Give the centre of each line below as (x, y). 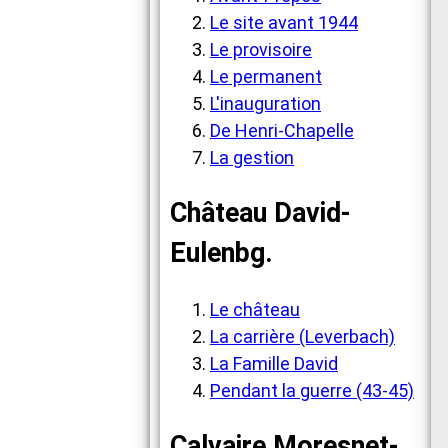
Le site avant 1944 (284, 22)
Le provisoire (261, 49)
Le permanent (266, 76)
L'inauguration (265, 103)
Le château (255, 309)
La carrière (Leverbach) (302, 336)
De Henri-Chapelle (282, 130)
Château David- (260, 213)
